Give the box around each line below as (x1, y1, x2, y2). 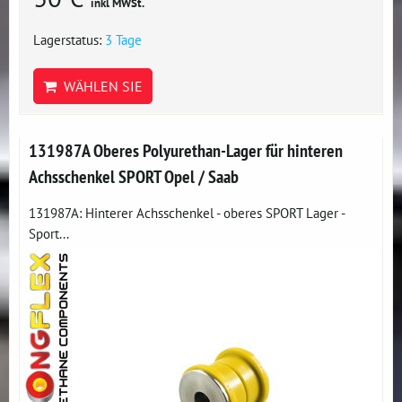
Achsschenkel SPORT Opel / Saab (29, 165, 239, 188)
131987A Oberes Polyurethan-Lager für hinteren (29, 139, 343, 162)
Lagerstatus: (33, 31, 105, 48)
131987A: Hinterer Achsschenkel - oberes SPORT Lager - (29, 204, 345, 222)
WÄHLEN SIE (57, 77, 143, 95)
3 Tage (105, 31, 142, 48)
